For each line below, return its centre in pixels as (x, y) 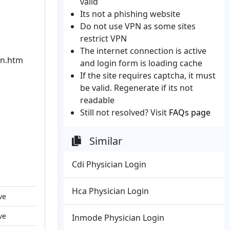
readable (97, 100)
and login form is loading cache (141, 63)
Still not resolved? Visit (124, 112)
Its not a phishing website (130, 14)
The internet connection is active (143, 51)
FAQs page (190, 112)
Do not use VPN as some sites (138, 26)
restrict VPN (103, 39)
